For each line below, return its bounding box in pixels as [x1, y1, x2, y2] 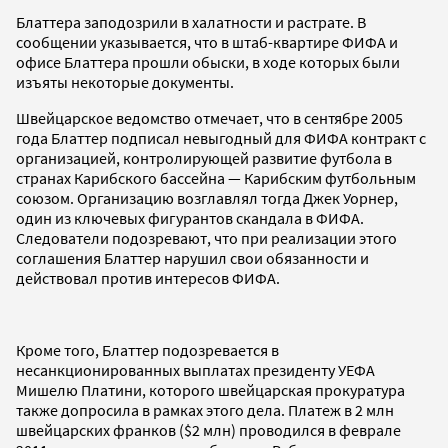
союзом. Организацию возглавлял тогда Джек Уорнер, [16, 187, 398, 208]
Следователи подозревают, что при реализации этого [16, 227, 397, 248]
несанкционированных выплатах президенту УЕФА [16, 359, 375, 380]
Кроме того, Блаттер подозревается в [16, 339, 279, 360]
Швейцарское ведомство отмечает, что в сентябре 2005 [16, 107, 403, 128]
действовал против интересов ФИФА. [16, 267, 280, 288]
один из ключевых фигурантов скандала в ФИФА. [16, 207, 364, 228]
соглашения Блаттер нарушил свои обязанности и [16, 247, 369, 268]
